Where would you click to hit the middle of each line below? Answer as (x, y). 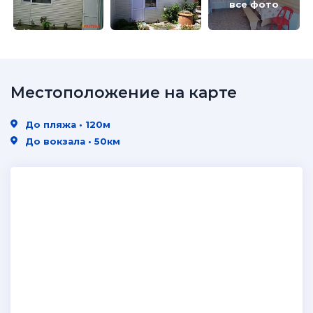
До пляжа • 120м (66, 124)
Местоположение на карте (124, 93)
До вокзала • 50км (71, 141)
